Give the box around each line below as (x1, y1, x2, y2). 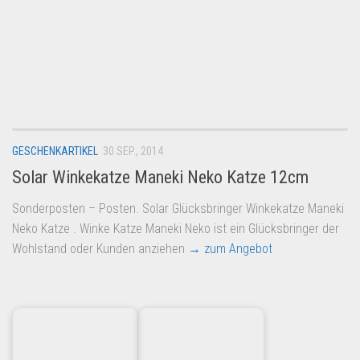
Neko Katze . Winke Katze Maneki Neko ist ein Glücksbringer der (12, 220, 339, 236)
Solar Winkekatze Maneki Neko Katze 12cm (12, 166, 309, 187)
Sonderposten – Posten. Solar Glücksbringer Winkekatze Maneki (12, 200, 344, 216)
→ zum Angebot (188, 240, 272, 256)
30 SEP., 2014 (103, 144, 163, 157)
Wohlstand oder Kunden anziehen (12, 240, 188, 256)
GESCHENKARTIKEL (12, 144, 98, 157)
